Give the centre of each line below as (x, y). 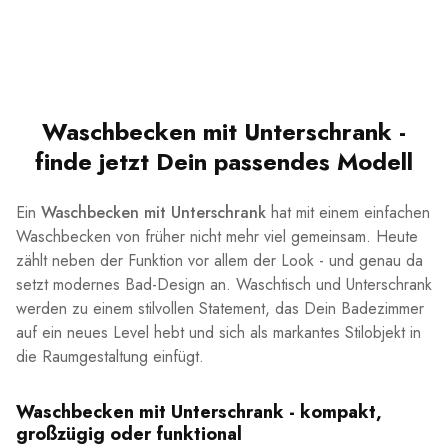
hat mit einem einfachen (348, 212)
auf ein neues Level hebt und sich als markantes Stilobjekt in (218, 332)
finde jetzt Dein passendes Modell (224, 161)
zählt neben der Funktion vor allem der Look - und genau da (219, 260)
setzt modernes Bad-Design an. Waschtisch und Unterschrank (224, 284)
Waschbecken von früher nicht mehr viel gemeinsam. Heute (217, 236)
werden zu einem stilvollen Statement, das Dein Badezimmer (220, 308)
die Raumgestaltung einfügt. (110, 356)
